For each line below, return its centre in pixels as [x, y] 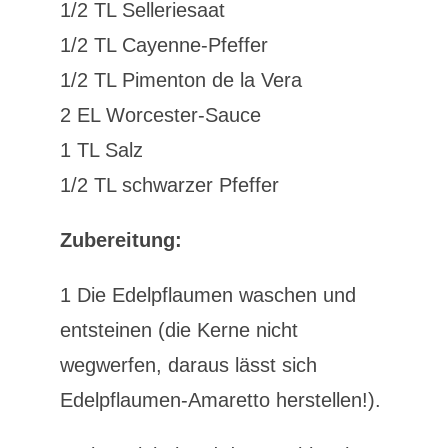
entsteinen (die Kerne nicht [178, 330]
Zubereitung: [120, 240]
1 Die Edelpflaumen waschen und [207, 295]
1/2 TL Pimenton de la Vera [180, 80]
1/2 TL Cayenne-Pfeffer [163, 45]
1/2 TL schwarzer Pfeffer [169, 185]
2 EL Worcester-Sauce [160, 115]
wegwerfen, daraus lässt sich [188, 365]
